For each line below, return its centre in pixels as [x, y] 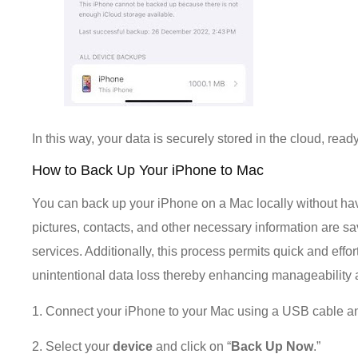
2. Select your [73, 347]
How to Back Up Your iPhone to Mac [148, 171]
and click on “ [192, 347]
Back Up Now [272, 347]
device [133, 347]
